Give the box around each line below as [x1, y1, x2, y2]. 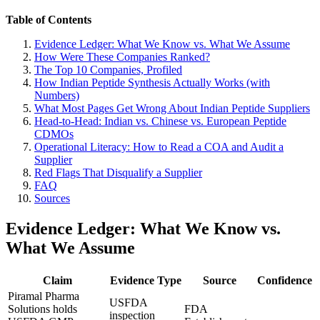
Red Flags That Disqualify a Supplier [34, 166, 202, 179]
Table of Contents [6, 13, 91, 26]
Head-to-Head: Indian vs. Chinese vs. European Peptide [34, 114, 286, 127]
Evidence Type [109, 274, 181, 286]
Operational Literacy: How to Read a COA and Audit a [34, 140, 284, 153]
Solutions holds [8, 302, 77, 315]
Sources [34, 191, 70, 204]
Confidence [257, 274, 312, 286]
